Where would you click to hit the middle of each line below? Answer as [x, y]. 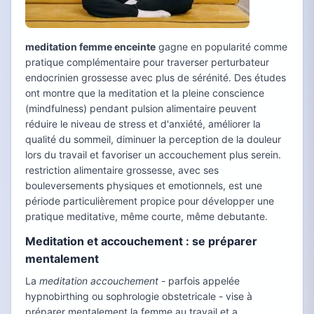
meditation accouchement [99, 281]
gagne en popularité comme [221, 47]
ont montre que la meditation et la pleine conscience [145, 93]
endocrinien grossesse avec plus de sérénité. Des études [156, 77]
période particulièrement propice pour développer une [150, 201]
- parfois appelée [199, 281]
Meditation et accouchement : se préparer [141, 241]
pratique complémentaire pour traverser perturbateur [147, 62]
